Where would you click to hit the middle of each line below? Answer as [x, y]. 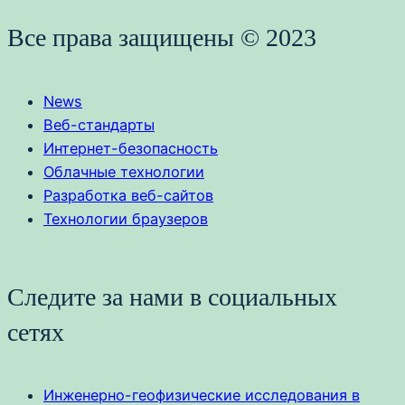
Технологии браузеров [126, 218]
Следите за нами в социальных [172, 297]
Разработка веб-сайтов [128, 195]
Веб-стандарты [99, 124]
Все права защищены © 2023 [162, 38]
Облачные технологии [124, 171]
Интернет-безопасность [131, 148]
